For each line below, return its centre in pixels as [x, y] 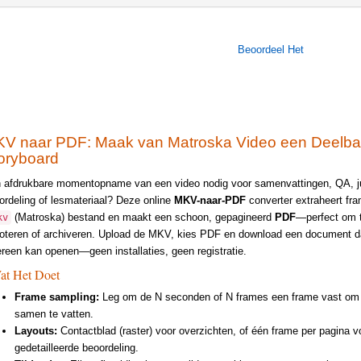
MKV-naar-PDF [210, 200]
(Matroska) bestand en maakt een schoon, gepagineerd [143, 217]
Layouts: [35, 330]
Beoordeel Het [271, 50]
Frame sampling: [56, 297]
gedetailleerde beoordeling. [76, 347]
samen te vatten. [54, 313]
